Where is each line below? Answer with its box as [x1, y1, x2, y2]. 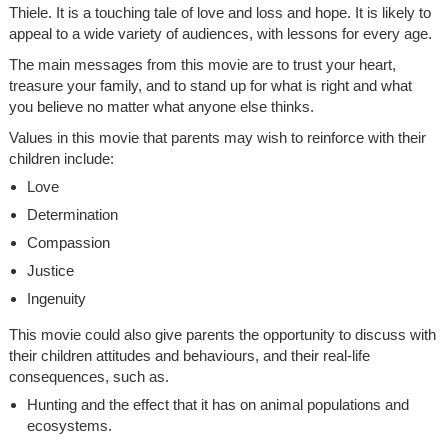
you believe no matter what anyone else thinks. [8, 97, 314, 115]
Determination [26, 205, 118, 223]
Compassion [26, 233, 110, 251]
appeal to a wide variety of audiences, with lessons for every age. [8, 24, 432, 42]
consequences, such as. [8, 367, 169, 385]
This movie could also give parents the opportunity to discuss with [8, 325, 436, 343]
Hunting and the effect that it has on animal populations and [26, 395, 409, 413]
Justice [26, 261, 74, 279]
